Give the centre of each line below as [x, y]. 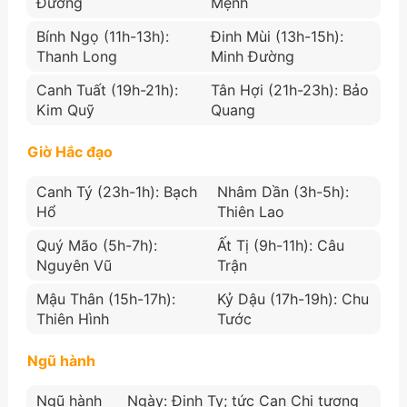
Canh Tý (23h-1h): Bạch [116, 191]
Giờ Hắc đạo [69, 151]
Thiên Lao [250, 211]
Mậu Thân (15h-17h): [105, 298]
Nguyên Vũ [74, 265]
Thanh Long [76, 56]
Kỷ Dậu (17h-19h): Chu [293, 298]
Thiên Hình [72, 318]
